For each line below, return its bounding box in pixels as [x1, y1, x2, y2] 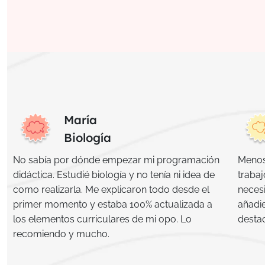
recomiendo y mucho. [13, 228, 109, 240]
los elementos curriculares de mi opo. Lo [13, 214, 192, 225]
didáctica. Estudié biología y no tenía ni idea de [13, 169, 215, 181]
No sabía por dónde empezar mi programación [13, 154, 219, 166]
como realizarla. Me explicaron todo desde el [13, 184, 209, 196]
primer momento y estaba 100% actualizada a [13, 199, 212, 211]
